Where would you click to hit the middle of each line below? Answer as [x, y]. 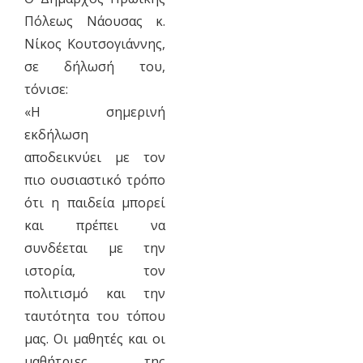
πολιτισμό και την [95, 293]
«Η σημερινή [95, 111]
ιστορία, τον [95, 270]
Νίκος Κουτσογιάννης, [95, 43]
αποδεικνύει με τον [95, 157]
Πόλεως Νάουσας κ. [95, 21]
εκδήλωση [56, 134]
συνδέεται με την [95, 248]
